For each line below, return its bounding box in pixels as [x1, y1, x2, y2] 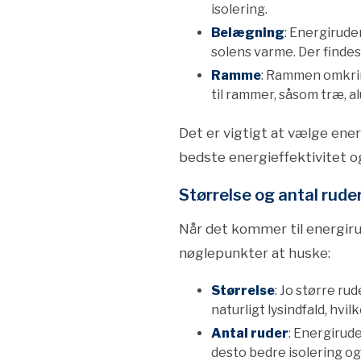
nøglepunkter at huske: [179, 245, 330, 261]
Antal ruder [211, 326, 288, 341]
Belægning [211, 25, 284, 40]
